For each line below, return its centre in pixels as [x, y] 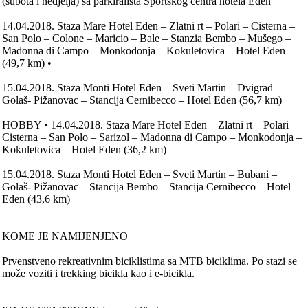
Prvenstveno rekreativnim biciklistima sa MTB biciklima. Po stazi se [150, 261]
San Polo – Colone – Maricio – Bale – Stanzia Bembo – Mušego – [147, 38]
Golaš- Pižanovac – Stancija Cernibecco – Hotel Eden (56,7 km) [142, 100]
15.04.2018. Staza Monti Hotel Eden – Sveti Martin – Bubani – [140, 175]
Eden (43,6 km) [36, 199]
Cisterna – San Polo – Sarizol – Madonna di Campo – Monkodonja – [152, 137]
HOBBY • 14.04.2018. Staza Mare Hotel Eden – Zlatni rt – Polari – [150, 125]
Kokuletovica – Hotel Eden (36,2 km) [85, 150]
